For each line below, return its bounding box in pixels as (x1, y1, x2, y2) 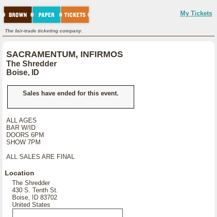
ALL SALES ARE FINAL (6, 153, 75, 160)
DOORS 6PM (6, 131, 44, 139)
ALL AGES (6, 117, 37, 124)
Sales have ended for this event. (23, 90, 119, 97)
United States (12, 201, 50, 208)
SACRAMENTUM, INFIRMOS (6, 49, 123, 59)
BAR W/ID (6, 124, 35, 131)
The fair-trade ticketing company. (5, 28, 83, 33)
